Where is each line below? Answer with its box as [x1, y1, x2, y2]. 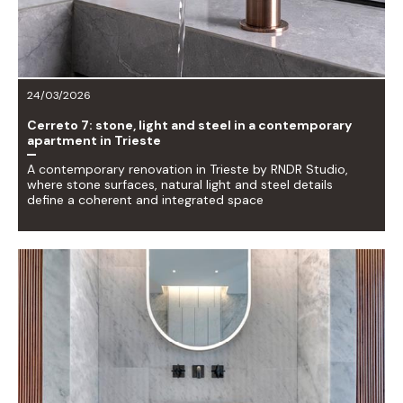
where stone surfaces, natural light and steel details [27, 175, 333, 193]
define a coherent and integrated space [27, 191, 264, 208]
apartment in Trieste [27, 131, 161, 148]
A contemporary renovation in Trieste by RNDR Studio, [27, 160, 348, 177]
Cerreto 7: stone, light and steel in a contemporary [27, 116, 352, 133]
